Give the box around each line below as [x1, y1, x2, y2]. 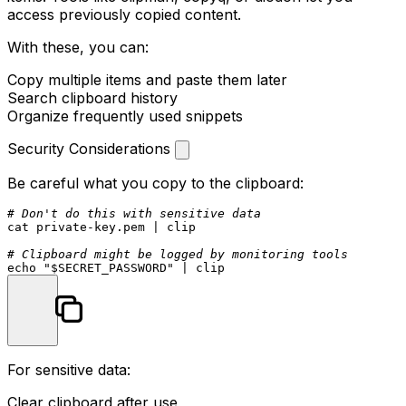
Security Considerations [7, 139, 175, 158]
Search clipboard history [7, 88, 178, 107]
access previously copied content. [7, 5, 241, 24]
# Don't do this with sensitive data [7, 206, 261, 220]
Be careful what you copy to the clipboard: [7, 173, 304, 192]
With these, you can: [7, 37, 149, 56]
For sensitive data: [7, 360, 130, 379]
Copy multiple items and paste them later [7, 70, 287, 89]
